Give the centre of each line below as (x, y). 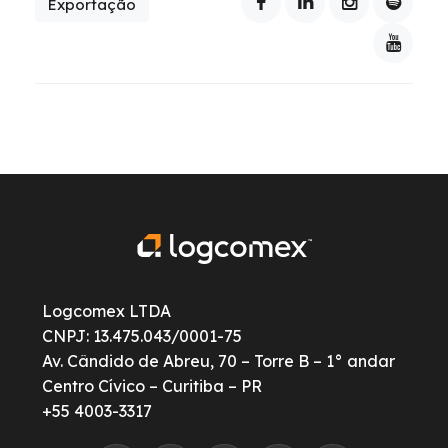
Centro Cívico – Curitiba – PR (152, 385)
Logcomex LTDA (106, 310)
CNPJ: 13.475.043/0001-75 (142, 335)
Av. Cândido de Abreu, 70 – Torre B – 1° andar (218, 360)
